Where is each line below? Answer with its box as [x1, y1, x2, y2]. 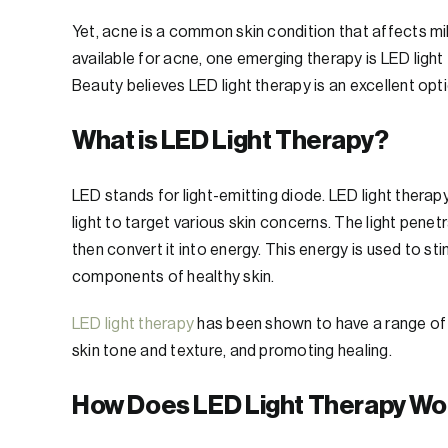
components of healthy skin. [72, 269, 275, 286]
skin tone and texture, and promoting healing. [72, 343, 392, 360]
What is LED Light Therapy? [72, 128, 389, 155]
